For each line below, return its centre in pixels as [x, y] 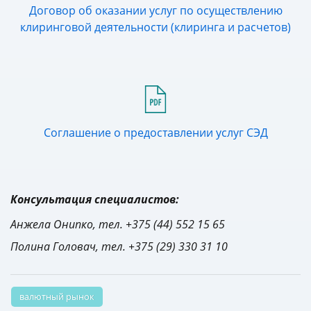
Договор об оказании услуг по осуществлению [155, 11]
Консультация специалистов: [95, 200]
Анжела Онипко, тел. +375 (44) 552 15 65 [118, 225]
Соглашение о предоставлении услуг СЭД [155, 133]
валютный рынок [57, 297]
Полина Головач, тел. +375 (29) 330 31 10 [119, 247]
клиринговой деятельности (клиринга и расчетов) [155, 27]
